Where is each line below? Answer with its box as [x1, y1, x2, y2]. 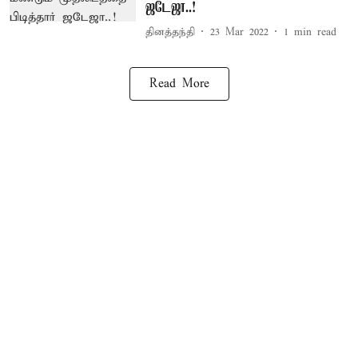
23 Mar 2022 [209, 25, 268, 39]
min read [293, 25, 336, 39]
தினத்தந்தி [145, 25, 195, 39]
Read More [149, 77, 209, 91]
